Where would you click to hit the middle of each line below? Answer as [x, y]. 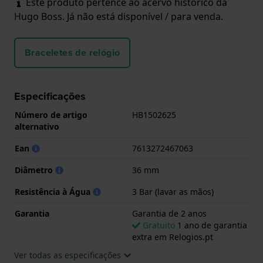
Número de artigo [51, 114]
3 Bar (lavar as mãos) [173, 191]
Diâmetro [35, 170]
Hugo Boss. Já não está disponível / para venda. [119, 16]
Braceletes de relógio [73, 52]
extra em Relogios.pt [173, 237]
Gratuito [159, 225]
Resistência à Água [54, 191]
